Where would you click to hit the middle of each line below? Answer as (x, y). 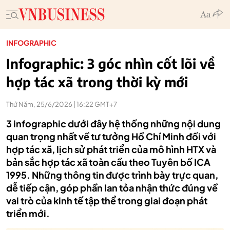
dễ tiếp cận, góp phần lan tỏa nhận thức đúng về (112, 188)
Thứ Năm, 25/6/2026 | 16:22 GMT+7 (62, 104)
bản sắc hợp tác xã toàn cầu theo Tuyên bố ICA (108, 162)
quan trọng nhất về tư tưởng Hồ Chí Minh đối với (111, 136)
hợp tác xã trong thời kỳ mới (97, 82)
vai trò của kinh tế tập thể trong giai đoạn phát (107, 200)
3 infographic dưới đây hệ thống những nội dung (113, 123)
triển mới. (28, 213)
